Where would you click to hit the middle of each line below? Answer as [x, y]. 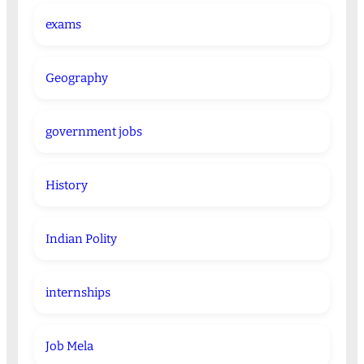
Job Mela [69, 347]
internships [78, 293]
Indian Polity [81, 239]
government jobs [93, 132]
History [66, 186]
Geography [76, 78]
